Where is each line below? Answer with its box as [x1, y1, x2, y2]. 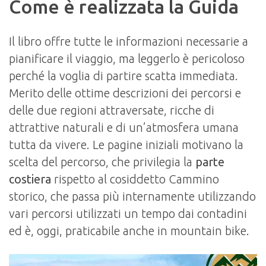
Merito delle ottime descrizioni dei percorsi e [9, 86, 241, 100]
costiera [9, 172, 51, 186]
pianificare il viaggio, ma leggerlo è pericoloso [9, 52, 245, 66]
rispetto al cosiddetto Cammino [51, 172, 219, 186]
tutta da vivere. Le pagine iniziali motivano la [9, 138, 243, 152]
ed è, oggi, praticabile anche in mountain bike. [9, 224, 252, 238]
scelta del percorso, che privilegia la [9, 155, 195, 169]
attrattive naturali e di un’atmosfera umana [9, 121, 239, 135]
